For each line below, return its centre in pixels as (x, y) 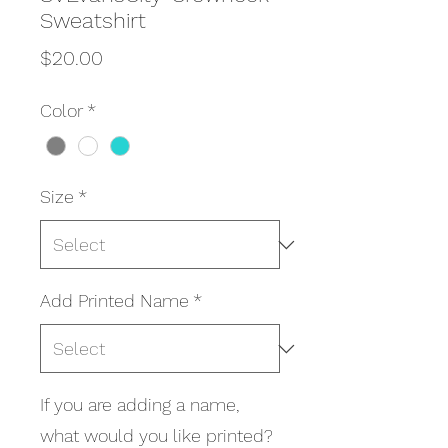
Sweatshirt (93, 20)
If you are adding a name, (139, 405)
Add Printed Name (114, 301)
